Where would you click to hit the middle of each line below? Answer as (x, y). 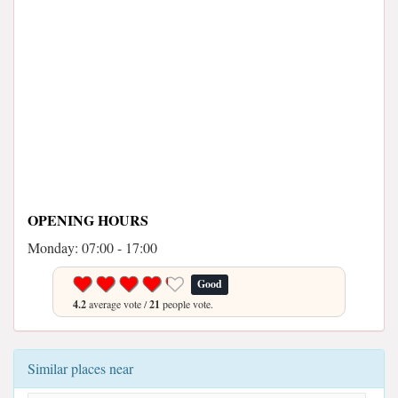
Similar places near (80, 368)
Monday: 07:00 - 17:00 (92, 247)
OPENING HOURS (88, 220)
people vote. (187, 304)
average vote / (118, 304)
